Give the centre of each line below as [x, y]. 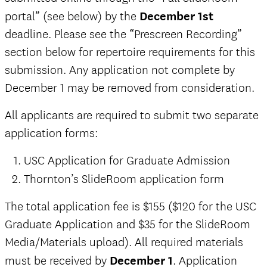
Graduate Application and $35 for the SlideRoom [128, 225]
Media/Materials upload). [70, 243]
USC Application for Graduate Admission [127, 161]
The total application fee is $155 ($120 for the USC [131, 207]
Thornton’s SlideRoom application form [124, 179]
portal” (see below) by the [72, 17]
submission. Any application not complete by [120, 70]
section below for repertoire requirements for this [130, 52]
